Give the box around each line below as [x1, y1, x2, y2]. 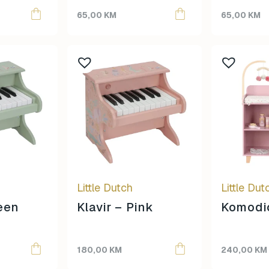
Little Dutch [77, 181, 133, 195]
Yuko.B [159, 29, 188, 42]
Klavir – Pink [77, 199, 154, 215]
